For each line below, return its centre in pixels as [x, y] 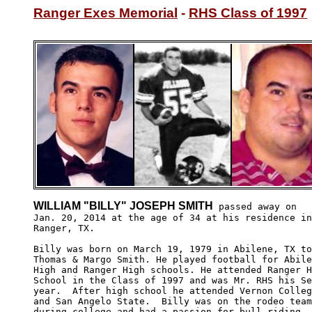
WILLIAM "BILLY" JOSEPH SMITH [123, 205]
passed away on [255, 206]
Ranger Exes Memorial [106, 13]
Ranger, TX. [67, 228]
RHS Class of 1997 [248, 13]
